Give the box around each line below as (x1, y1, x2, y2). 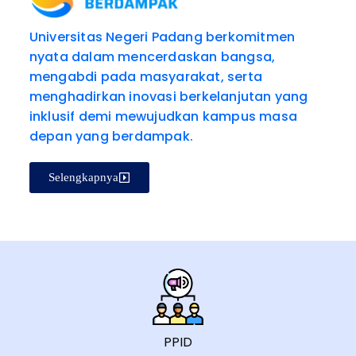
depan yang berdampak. (29, 127, 194, 146)
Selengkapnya (48, 171, 118, 184)
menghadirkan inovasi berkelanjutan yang (29, 87, 308, 106)
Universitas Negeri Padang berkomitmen (29, 28, 296, 47)
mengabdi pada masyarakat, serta (29, 68, 263, 87)
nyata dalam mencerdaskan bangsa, (29, 48, 276, 67)
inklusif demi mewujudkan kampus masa (29, 107, 298, 126)
